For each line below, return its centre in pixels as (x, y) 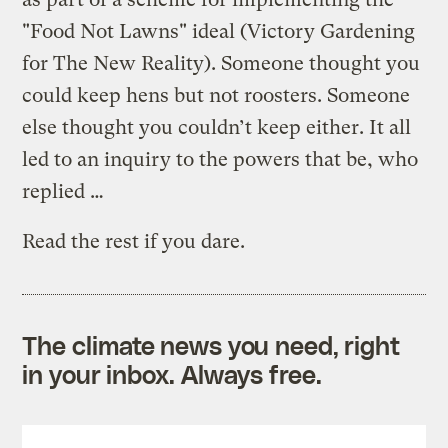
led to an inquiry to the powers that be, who (220, 159)
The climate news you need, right (211, 344)
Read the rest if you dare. (134, 241)
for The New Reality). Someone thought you (221, 63)
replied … (63, 191)
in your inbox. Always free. (172, 373)
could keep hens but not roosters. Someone (216, 95)
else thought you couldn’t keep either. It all (217, 127)
